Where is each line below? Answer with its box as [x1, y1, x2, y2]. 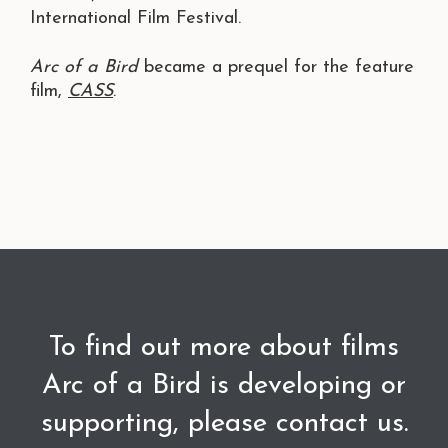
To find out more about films [49, 334, 399, 363]
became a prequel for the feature [138, 58, 414, 78]
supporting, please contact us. [40, 410, 408, 439]
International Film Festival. [30, 9, 241, 29]
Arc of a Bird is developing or [42, 372, 406, 401]
